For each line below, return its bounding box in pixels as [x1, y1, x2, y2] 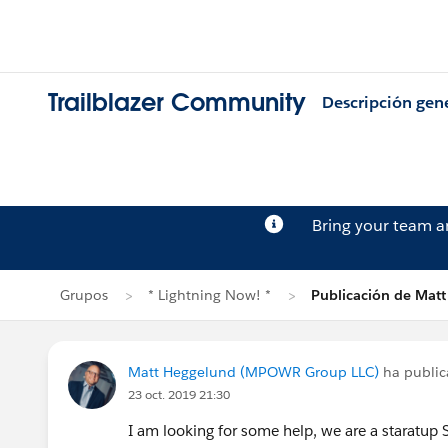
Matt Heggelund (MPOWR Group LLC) [128, 363, 379, 381]
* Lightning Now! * [148, 286, 271, 304]
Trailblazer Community [48, 87, 306, 119]
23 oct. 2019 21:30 [128, 386, 230, 403]
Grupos [60, 286, 108, 304]
